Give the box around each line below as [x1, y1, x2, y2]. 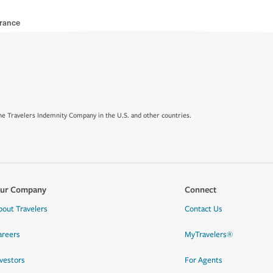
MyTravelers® [184, 230, 233, 239]
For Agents [184, 255, 222, 265]
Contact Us [184, 204, 222, 214]
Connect [184, 183, 216, 195]
